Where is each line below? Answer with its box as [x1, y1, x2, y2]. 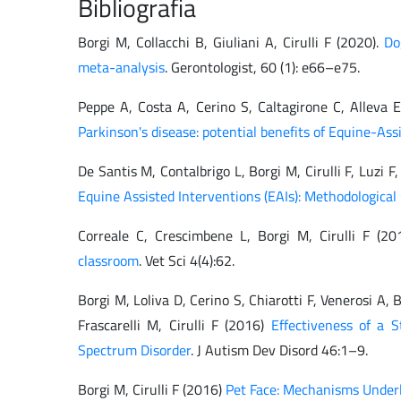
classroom [78, 250, 139, 272]
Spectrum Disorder [78, 339, 191, 362]
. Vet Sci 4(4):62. [139, 250, 235, 272]
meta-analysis [78, 56, 165, 79]
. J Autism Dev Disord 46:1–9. [191, 339, 368, 362]
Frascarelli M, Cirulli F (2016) [78, 314, 271, 337]
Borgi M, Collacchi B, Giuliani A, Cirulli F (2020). [78, 31, 384, 54]
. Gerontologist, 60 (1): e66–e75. [165, 56, 360, 79]
